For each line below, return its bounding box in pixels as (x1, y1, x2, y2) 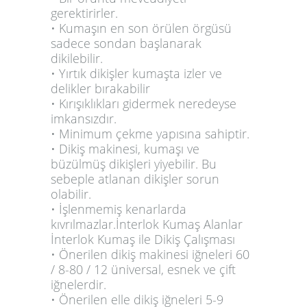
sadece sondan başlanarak (51, 34, 201, 51)
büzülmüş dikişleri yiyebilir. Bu (51, 155, 217, 172)
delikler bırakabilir (51, 79, 150, 97)
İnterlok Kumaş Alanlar (116, 215, 246, 232)
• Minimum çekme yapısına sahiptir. (51, 125, 249, 142)
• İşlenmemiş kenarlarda (51, 200, 186, 217)
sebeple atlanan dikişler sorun (51, 170, 219, 187)
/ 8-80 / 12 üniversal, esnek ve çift (51, 260, 236, 278)
